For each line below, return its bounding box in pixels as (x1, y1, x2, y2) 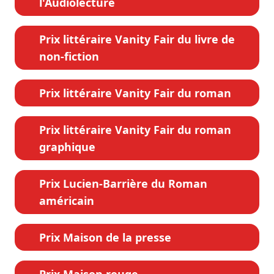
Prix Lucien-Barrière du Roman (39, 176, 207, 191)
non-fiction (39, 48, 99, 64)
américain (39, 193, 94, 208)
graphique (39, 139, 95, 154)
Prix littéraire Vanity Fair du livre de (39, 31, 235, 46)
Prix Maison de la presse (39, 229, 171, 245)
